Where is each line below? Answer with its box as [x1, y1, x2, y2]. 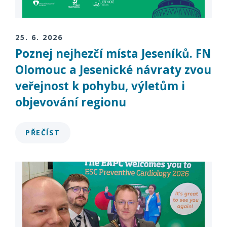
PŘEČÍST [25, 127, 60, 137]
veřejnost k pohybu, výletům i [15, 78, 185, 94]
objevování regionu [15, 94, 126, 110]
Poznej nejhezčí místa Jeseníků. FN [15, 46, 211, 62]
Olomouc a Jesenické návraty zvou [15, 62, 211, 78]
